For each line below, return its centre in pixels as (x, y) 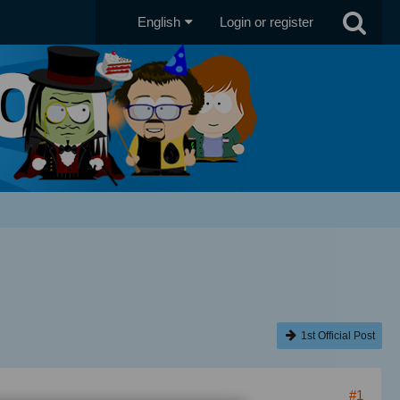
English (159, 22)
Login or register (267, 22)
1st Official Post (338, 336)
